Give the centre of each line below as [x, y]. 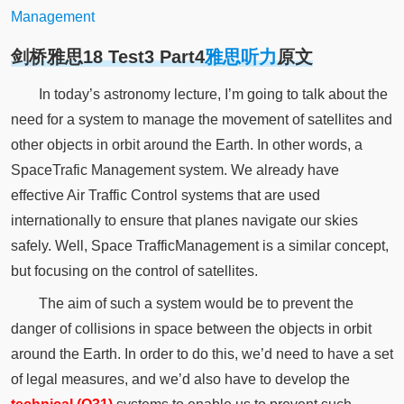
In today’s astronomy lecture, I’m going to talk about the [213, 94]
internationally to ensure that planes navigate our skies [184, 220]
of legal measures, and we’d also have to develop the [180, 379]
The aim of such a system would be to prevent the [196, 303]
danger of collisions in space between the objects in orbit [191, 328]
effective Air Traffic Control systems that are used [165, 195]
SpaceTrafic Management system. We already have [174, 170]
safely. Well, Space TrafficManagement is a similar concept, [199, 245]
